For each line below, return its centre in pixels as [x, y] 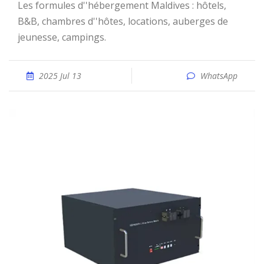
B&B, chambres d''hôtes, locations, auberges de [123, 21]
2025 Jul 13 [60, 76]
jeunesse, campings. [62, 37]
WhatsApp [219, 76]
